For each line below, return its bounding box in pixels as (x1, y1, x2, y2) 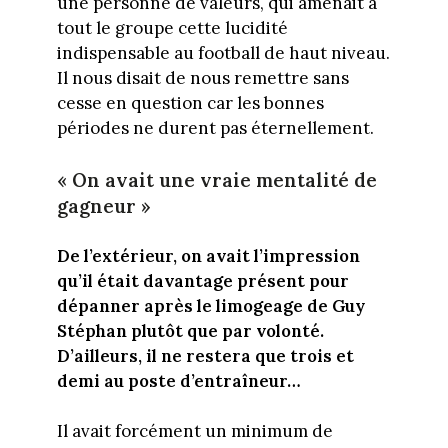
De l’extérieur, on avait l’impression (56, 244, 360, 267)
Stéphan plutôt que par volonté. (56, 319, 324, 342)
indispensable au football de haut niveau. (56, 42, 390, 65)
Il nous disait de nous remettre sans (56, 67, 349, 90)
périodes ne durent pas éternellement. (56, 117, 374, 140)
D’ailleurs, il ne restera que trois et (56, 344, 354, 367)
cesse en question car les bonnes (56, 92, 324, 115)
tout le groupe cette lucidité (56, 17, 288, 40)
